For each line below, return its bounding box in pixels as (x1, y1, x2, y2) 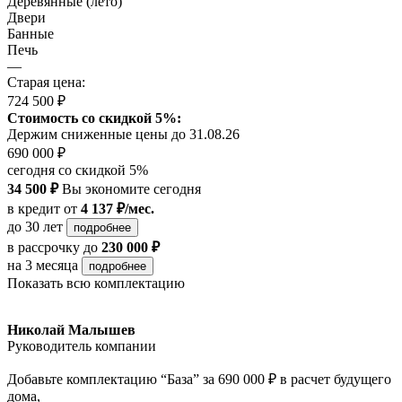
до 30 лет (7, 219, 66, 235)
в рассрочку (7, 240, 80, 256)
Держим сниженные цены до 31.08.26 (7, 127, 240, 143)
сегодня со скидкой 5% (7, 162, 148, 179)
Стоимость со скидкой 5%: (7, 110, 181, 127)
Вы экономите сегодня (58, 181, 201, 197)
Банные (7, 26, 54, 42)
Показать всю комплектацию (7, 275, 185, 292)
